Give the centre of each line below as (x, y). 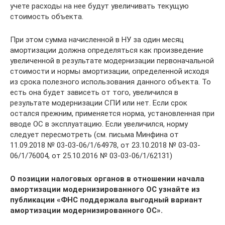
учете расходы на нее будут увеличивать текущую (99, 6)
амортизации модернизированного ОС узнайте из (105, 190)
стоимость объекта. (47, 17)
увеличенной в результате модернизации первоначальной (112, 61)
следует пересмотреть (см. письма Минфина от (94, 135)
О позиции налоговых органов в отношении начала (107, 179)
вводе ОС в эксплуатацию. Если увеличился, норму (99, 124)
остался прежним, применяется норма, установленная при (112, 114)
